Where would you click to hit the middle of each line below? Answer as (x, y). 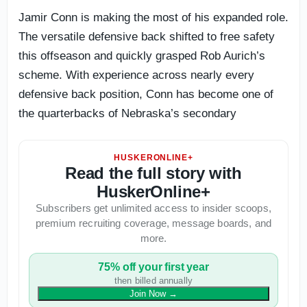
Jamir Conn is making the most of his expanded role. (153, 17)
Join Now (148, 294)
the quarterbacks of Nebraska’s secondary (127, 113)
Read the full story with (153, 173)
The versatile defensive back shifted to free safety (147, 37)
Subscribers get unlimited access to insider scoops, (153, 208)
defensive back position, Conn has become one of (146, 94)
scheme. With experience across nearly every (136, 75)
